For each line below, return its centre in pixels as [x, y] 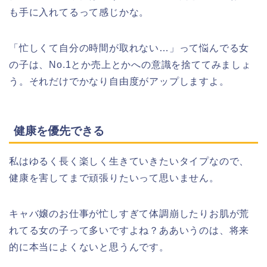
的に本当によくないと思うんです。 [89, 247]
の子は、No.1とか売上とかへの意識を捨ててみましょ [130, 65]
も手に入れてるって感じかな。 [79, 13]
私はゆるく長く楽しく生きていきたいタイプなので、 [129, 161]
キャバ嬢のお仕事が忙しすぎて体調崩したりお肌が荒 [129, 213]
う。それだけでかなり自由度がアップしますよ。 [119, 82]
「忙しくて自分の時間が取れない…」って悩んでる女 [129, 48]
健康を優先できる [59, 131]
